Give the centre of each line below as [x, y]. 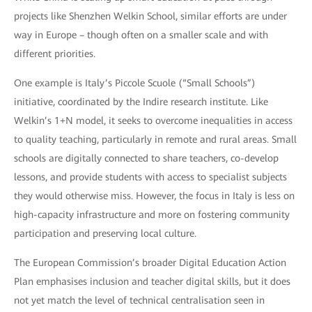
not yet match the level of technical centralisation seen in [139, 300]
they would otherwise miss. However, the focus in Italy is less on [154, 195]
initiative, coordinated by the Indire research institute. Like [141, 101]
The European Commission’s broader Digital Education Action [150, 262]
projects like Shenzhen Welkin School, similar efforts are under [150, 16]
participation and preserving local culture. [105, 233]
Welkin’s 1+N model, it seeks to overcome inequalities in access [153, 120]
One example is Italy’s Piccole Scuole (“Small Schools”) [135, 83]
